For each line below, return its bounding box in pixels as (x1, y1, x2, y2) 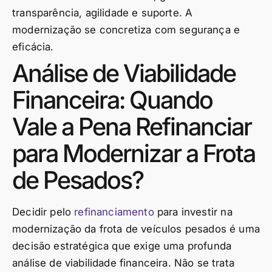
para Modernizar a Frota (12, 138, 255, 168)
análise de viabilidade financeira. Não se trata (12, 256, 234, 269)
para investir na (154, 205, 233, 218)
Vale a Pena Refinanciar (12, 111, 251, 141)
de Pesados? (12, 165, 143, 195)
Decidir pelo (12, 205, 75, 218)
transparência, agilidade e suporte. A (12, 6, 193, 19)
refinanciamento (74, 205, 154, 218)
